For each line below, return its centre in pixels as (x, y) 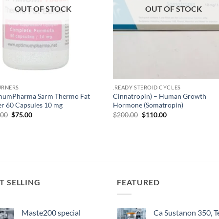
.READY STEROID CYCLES (147, 88)
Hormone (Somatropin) (148, 105)
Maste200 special (51, 212)
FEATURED (138, 182)
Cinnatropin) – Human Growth (160, 96)
